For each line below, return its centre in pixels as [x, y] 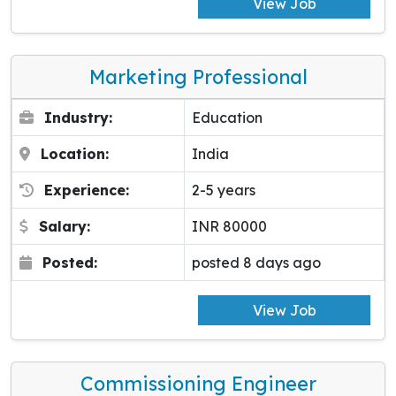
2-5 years [224, 190]
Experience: [87, 190]
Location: [75, 154]
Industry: [78, 118]
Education [227, 118]
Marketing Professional [198, 77]
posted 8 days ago [256, 263]
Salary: [65, 227]
